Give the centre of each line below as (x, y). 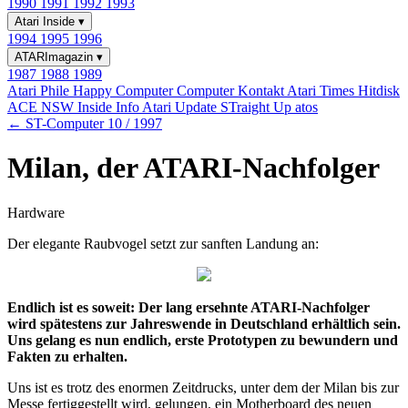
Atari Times (322, 91)
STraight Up (258, 107)
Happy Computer (125, 91)
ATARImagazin (56, 57)
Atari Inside (46, 21)
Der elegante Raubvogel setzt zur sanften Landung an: (163, 243)
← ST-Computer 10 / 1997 (85, 123)
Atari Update (181, 107)
